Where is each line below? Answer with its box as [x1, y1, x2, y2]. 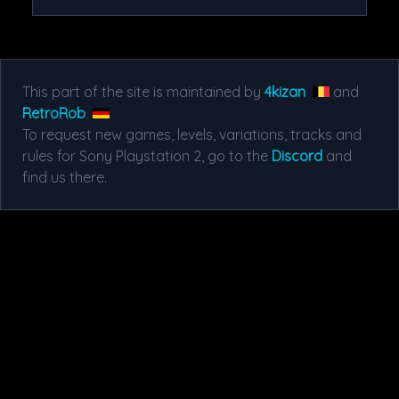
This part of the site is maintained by [22, 83, 265, 101]
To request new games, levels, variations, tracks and [22, 126, 362, 143]
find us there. [22, 168, 107, 186]
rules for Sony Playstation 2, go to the [22, 147, 272, 165]
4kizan [265, 83, 305, 101]
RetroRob [22, 104, 85, 122]
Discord [272, 147, 322, 165]
